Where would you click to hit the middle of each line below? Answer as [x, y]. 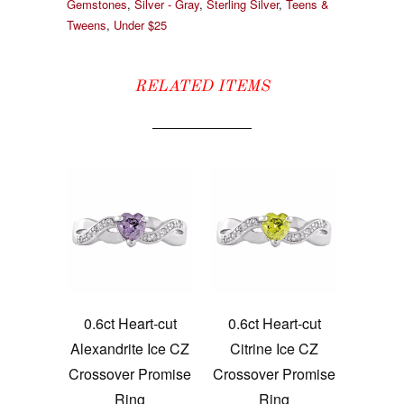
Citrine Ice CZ [274, 349]
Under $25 [140, 25]
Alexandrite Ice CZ [130, 349]
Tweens [87, 25]
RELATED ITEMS [202, 87]
